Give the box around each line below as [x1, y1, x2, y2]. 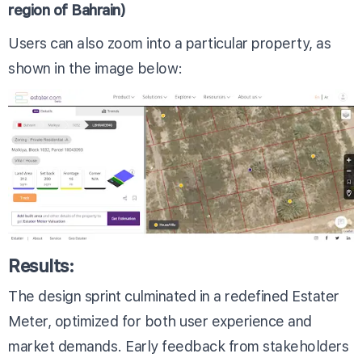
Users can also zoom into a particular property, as [8, 34, 330, 52]
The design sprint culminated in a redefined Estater [8, 288, 339, 305]
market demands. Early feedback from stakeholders [8, 338, 348, 356]
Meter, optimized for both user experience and [8, 313, 312, 330]
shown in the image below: [8, 59, 183, 77]
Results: [8, 255, 74, 277]
